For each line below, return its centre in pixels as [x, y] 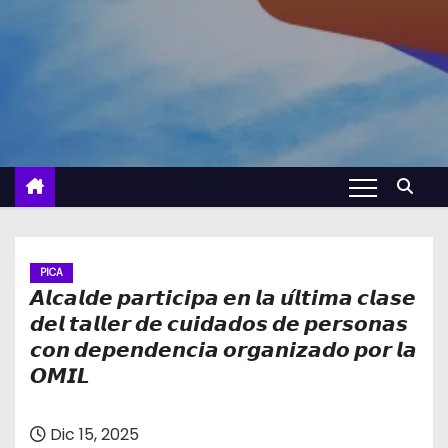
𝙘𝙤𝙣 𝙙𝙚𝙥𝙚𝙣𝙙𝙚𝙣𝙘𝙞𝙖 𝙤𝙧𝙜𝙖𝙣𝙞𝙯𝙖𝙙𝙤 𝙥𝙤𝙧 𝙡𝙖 [223, 350]
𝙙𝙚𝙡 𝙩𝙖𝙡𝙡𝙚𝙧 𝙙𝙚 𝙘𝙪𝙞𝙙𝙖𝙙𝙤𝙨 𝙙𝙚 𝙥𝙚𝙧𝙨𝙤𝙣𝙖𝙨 [219, 324]
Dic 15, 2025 [92, 434]
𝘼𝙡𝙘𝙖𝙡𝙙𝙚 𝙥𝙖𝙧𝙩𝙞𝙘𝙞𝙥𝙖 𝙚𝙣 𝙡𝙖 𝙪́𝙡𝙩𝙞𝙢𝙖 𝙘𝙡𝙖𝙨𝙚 [223, 298]
